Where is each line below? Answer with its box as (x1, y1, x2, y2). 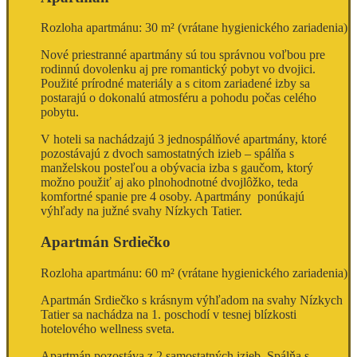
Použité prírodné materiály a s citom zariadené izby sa (41, 76, 310, 91)
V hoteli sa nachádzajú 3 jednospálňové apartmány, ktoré (41, 132, 327, 147)
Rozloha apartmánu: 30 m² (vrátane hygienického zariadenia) (41, 21, 347, 35)
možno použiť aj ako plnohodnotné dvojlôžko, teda (41, 175, 298, 190)
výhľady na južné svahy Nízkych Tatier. (41, 204, 242, 218)
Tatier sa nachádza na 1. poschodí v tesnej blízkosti (41, 307, 296, 321)
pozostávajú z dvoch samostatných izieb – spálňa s (41, 147, 294, 161)
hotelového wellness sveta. (41, 321, 175, 335)
